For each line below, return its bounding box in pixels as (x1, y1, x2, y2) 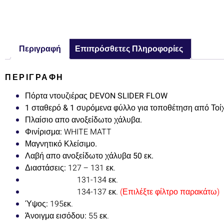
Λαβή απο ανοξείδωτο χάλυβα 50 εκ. (25, 150, 153, 162)
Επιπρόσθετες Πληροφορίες (75, 44, 183, 53)
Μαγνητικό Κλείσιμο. (25, 138, 97, 150)
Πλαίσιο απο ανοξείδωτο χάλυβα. (25, 114, 142, 126)
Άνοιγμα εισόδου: (25, 210, 86, 222)
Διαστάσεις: (25, 162, 66, 174)
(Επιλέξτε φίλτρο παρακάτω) (120, 186, 219, 198)
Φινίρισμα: (25, 126, 62, 138)
